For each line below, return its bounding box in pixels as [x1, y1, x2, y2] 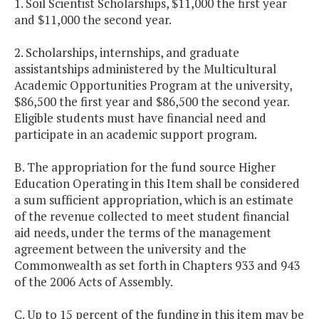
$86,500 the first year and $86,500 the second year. [14, 93, 289, 110]
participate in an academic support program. [14, 126, 257, 143]
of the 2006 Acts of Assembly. [14, 273, 173, 291]
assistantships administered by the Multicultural [14, 61, 276, 78]
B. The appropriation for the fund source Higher [14, 159, 276, 176]
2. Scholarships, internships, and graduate [14, 44, 239, 61]
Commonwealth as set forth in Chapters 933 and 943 [14, 257, 300, 274]
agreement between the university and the [14, 241, 246, 258]
